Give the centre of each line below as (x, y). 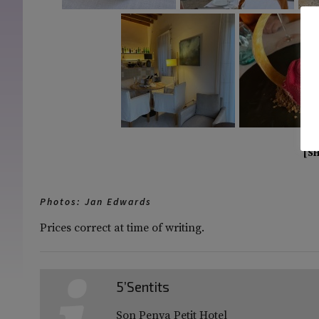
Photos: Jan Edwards (96, 202)
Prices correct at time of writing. (122, 228)
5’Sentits (143, 286)
